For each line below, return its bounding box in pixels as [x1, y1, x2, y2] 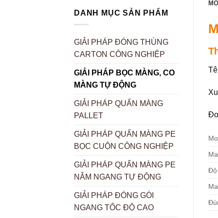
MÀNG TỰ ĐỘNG [74, 81, 136, 90]
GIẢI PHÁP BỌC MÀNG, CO [74, 69, 175, 77]
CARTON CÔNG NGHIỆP [74, 50, 165, 59]
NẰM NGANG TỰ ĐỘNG [74, 173, 161, 182]
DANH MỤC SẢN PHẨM [74, 8, 168, 17]
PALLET [74, 111, 103, 120]
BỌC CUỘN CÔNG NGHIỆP [74, 142, 174, 151]
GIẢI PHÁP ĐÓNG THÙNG [74, 38, 168, 47]
